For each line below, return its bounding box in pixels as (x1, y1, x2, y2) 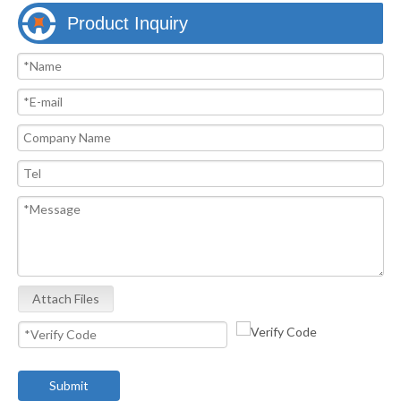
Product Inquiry (67, 13, 188, 33)
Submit (49, 378, 89, 393)
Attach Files (32, 291, 99, 306)
